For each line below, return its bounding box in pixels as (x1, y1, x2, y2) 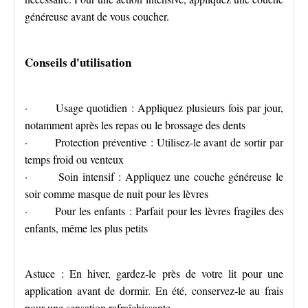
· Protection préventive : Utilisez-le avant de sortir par (25, 135, 283, 149)
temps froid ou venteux (25, 152, 124, 166)
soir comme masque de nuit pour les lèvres (25, 186, 208, 201)
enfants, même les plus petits (25, 221, 148, 235)
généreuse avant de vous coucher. (25, 9, 169, 23)
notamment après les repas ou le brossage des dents (25, 118, 245, 132)
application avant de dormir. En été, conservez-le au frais (25, 283, 283, 298)
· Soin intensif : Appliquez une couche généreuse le (25, 169, 283, 184)
